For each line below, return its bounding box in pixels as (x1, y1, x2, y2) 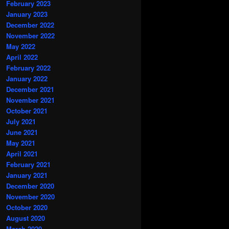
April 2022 (6, 52, 38, 62)
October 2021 (6, 106, 48, 116)
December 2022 (6, 20, 54, 30)
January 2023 (6, 9, 48, 19)
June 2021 (6, 127, 38, 138)
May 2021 (6, 138, 35, 148)
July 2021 (6, 117, 36, 127)
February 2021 (6, 159, 51, 170)
